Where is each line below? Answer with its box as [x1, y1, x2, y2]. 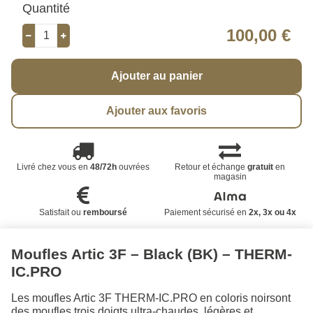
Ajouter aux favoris [106, 105, 207, 117]
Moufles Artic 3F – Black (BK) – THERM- [11, 246, 292, 263]
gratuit [247, 162, 274, 173]
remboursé [82, 208, 127, 218]
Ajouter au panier [110, 70, 203, 82]
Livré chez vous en [16, 162, 90, 173]
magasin [213, 172, 247, 182]
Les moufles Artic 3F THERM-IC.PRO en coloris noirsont [11, 292, 291, 305]
